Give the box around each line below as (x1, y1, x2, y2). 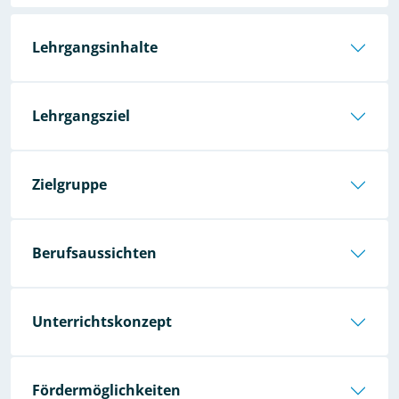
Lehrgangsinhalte (32, 37, 158, 57)
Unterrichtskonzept (32, 312, 172, 331)
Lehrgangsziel (32, 106, 130, 126)
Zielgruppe (32, 175, 107, 194)
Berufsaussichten (32, 243, 157, 263)
